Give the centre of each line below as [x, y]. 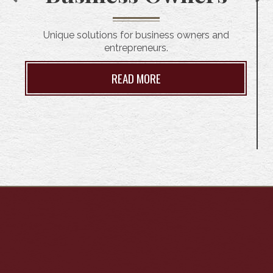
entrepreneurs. [136, 48]
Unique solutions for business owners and [136, 35]
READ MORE [136, 78]
